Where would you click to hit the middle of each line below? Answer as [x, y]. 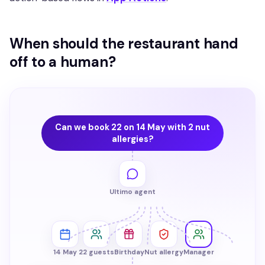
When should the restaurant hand [124, 43]
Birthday [129, 252]
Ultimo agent [132, 192]
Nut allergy [164, 252]
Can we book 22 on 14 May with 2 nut [132, 127]
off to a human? [63, 62]
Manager [198, 252]
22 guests [96, 252]
